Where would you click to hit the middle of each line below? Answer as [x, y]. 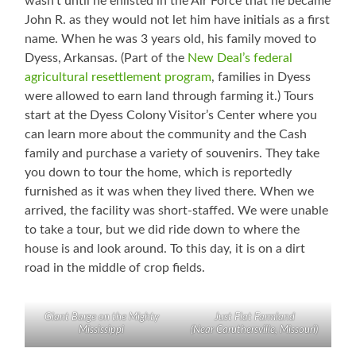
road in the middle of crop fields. [115, 268]
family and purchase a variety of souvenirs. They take [172, 154]
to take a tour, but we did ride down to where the [163, 230]
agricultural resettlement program [118, 77]
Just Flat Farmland [254, 318]
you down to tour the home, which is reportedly [159, 173]
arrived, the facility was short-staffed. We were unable [177, 211]
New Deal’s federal [240, 58]
